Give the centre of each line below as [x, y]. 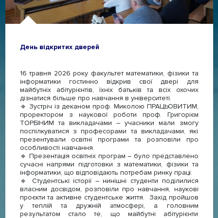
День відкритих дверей [59, 47]
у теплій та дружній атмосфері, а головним [109, 205]
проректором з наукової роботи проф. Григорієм [109, 114]
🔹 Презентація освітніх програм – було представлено [109, 156]
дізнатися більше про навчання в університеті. [96, 98]
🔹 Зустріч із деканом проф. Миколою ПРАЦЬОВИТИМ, [109, 106]
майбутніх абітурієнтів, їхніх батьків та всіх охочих [109, 90]
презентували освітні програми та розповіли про [109, 139]
